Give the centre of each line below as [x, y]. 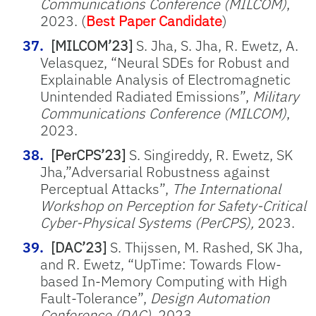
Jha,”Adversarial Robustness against [155, 172]
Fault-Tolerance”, [95, 298]
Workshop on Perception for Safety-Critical [173, 206]
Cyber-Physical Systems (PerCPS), [147, 223]
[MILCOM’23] [92, 45]
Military [276, 96]
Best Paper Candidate [154, 21]
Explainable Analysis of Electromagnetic [165, 79]
